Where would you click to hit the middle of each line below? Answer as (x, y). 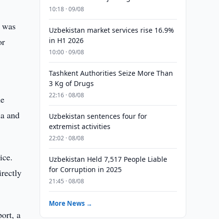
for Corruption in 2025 (85, 169)
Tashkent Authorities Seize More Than (111, 73)
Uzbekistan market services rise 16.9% (111, 30)
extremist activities (79, 126)
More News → (70, 203)
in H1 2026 (66, 40)
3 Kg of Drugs (71, 83)
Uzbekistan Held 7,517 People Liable (108, 159)
